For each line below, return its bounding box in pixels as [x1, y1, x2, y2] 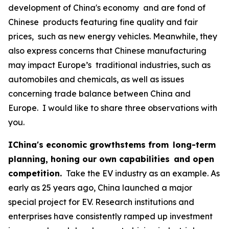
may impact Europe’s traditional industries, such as [8, 59, 211, 70]
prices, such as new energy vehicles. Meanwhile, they [8, 31, 217, 41]
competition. [8, 168, 66, 178]
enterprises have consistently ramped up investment [8, 211, 213, 221]
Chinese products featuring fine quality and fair [8, 16, 198, 27]
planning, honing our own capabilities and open [8, 153, 214, 164]
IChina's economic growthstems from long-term [8, 139, 216, 150]
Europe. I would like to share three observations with [8, 102, 217, 113]
